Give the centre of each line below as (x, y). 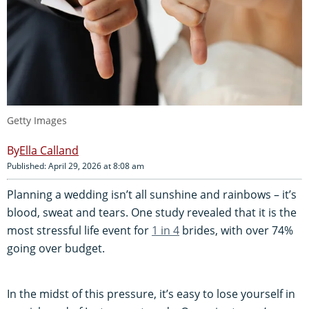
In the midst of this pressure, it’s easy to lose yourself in (151, 293)
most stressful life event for (79, 230)
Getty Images (37, 120)
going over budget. (56, 248)
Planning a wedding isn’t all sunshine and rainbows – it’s (152, 194)
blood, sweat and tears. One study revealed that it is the (152, 212)
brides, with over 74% (236, 230)
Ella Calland (49, 150)
